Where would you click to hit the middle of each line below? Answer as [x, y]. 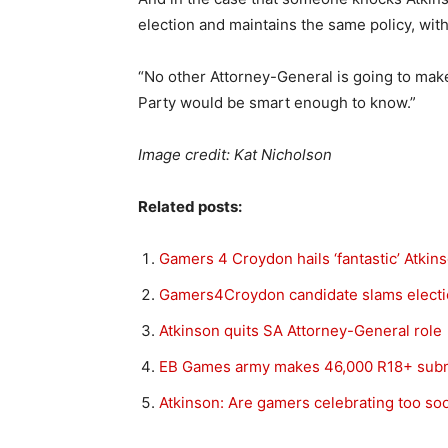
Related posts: [190, 206]
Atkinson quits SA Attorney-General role [300, 330]
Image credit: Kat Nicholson [235, 154]
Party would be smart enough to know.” [277, 102]
